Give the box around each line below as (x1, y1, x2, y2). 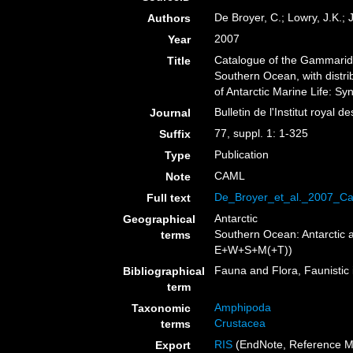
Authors (147, 12, 191, 24)
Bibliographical (123, 265, 205, 277)
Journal (150, 106, 191, 119)
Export (155, 339, 191, 351)
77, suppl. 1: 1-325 (214, 127, 309, 139)
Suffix (159, 128, 191, 140)
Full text (147, 191, 191, 204)
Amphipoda (214, 301, 272, 314)
